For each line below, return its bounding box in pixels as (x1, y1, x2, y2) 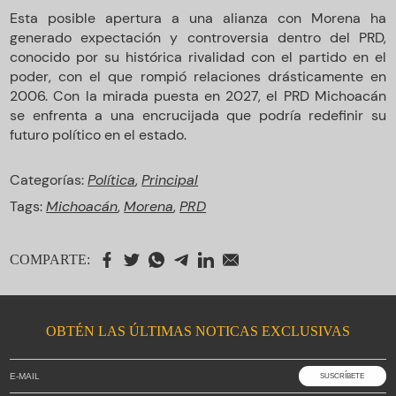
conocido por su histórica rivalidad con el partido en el (10, 48, 386, 66)
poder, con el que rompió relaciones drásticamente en (10, 67, 386, 86)
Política (88, 171, 136, 189)
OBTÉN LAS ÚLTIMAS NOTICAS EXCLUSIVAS (46, 324, 350, 339)
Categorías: (10, 171, 88, 189)
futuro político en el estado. (10, 126, 187, 144)
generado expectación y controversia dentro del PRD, (10, 28, 386, 47)
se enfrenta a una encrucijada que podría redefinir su (10, 106, 386, 125)
